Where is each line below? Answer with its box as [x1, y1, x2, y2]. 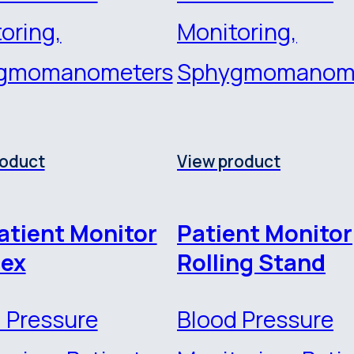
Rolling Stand [177, 246, 326, 278]
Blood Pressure [177, 303, 333, 336]
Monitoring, [177, 15, 297, 47]
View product [177, 149, 281, 172]
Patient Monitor [177, 217, 352, 249]
